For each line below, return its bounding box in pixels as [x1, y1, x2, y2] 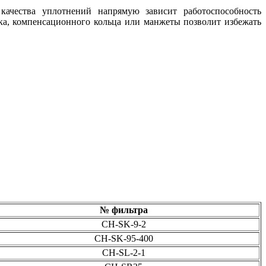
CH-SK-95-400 [94, 233, 153, 244]
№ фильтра [99, 205, 148, 216]
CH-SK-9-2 [101, 219, 146, 230]
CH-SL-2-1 [102, 248, 145, 258]
